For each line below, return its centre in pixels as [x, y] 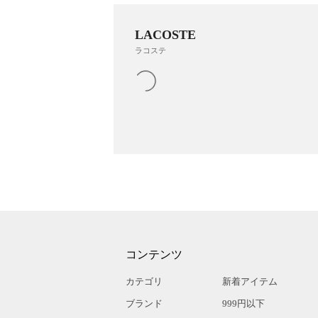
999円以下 [243, 303]
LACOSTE [165, 34]
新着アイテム [250, 281]
